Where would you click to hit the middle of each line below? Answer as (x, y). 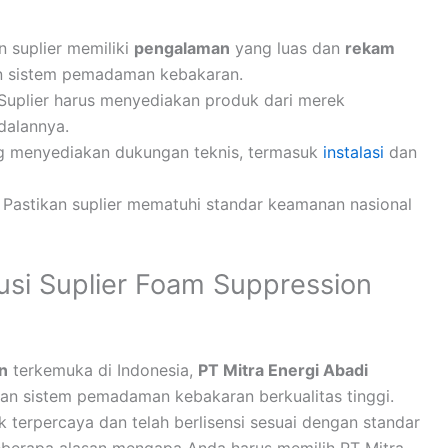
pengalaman (182, 48)
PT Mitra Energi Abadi (283, 370)
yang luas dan (287, 48)
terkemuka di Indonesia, (103, 370)
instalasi (353, 152)
